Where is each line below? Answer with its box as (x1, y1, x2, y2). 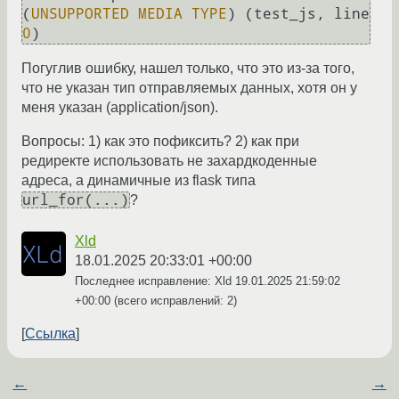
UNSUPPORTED (31, 5, 129, 23)
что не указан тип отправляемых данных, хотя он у (21, 80, 357, 96)
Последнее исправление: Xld (75, 274, 235, 289)
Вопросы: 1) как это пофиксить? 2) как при (21, 134, 299, 150)
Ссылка (25, 326, 76, 342)
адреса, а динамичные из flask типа (21, 173, 256, 189)
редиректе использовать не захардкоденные (21, 153, 317, 169)
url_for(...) (22, 191, 129, 209)
